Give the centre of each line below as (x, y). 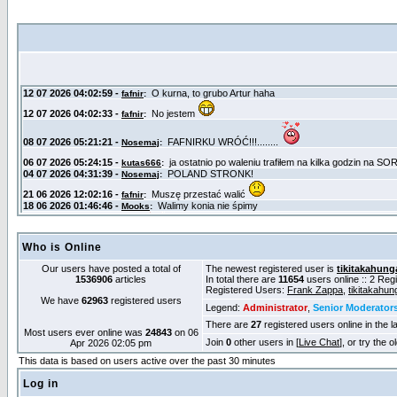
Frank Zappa (315, 290)
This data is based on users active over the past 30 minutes (147, 361)
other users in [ (265, 342)
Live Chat (319, 342)
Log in (41, 384)
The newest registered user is (271, 269)
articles (129, 279)
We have (61, 300)
